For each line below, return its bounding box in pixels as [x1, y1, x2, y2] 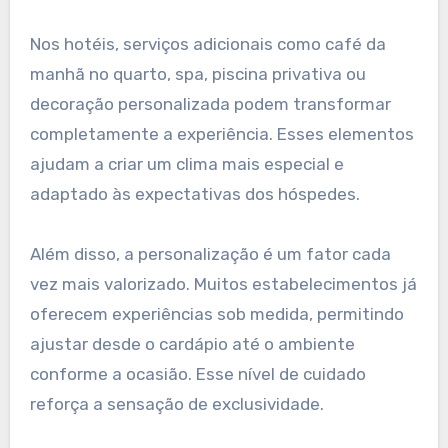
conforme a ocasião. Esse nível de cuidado [29, 363, 366, 384]
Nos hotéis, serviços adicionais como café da [29, 33, 386, 54]
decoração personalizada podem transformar [29, 93, 391, 114]
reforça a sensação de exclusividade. [29, 393, 324, 414]
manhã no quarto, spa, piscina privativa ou [29, 63, 366, 84]
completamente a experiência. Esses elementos [29, 123, 414, 144]
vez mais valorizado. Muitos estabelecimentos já [29, 273, 417, 294]
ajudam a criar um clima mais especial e [29, 153, 344, 174]
